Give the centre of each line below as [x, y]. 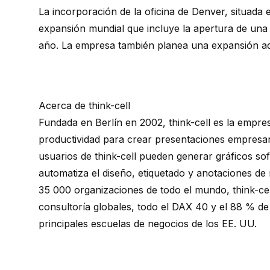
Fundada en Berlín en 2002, [104, 123]
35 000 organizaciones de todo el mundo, [136, 190]
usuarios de [67, 156]
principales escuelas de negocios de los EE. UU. [148, 224]
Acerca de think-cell [84, 106]
